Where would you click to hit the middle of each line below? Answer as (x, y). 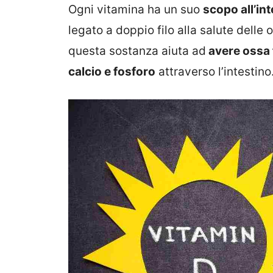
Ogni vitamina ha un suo (136, 9)
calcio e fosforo (112, 71)
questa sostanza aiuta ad (137, 51)
